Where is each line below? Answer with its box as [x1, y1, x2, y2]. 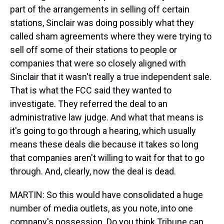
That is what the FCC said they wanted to [10, 85, 171, 95]
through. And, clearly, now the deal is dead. [10, 166, 176, 176]
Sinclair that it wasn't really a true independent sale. [10, 71, 211, 82]
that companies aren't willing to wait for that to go [10, 152, 204, 163]
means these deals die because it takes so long [10, 139, 198, 149]
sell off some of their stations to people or [10, 44, 177, 55]
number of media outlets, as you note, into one [10, 203, 193, 213]
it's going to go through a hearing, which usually [10, 125, 196, 136]
